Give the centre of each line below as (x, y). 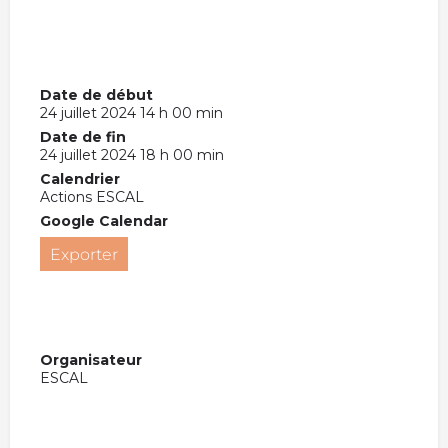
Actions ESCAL (92, 196)
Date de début (96, 94)
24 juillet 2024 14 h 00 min (131, 112)
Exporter (84, 254)
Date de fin (83, 136)
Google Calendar (104, 220)
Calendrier (80, 178)
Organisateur (91, 359)
